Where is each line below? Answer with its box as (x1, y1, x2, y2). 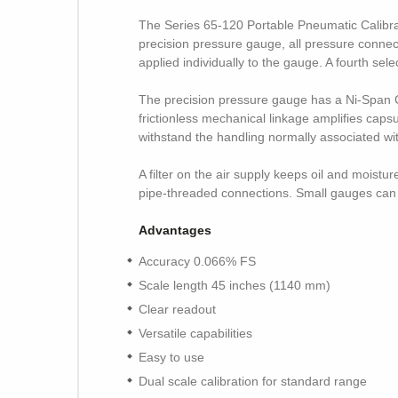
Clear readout (139, 301, 216, 316)
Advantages (139, 222, 211, 237)
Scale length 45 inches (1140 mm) (139, 277, 330, 292)
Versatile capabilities (139, 325, 252, 340)
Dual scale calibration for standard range (139, 373, 367, 388)
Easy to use (139, 349, 204, 364)
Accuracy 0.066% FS (139, 253, 256, 268)
